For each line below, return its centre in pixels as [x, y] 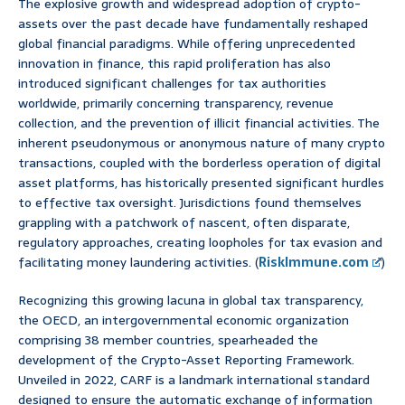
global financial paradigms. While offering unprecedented [187, 44]
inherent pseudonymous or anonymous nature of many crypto [202, 143]
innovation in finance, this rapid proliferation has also [174, 64]
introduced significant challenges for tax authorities [172, 84]
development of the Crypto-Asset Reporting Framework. [186, 360]
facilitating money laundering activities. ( [138, 263]
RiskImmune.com [314, 263]
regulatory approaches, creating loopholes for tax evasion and [200, 243]
